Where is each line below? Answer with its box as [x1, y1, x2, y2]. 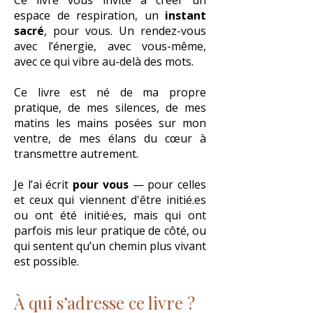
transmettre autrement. [14, 146, 138, 161]
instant [165, 8, 206, 23]
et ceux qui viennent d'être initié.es [14, 192, 206, 208]
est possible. [14, 254, 79, 269]
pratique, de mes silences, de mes [14, 100, 206, 115]
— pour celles [128, 177, 207, 192]
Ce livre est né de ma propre [14, 85, 206, 100]
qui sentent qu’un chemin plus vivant [14, 238, 206, 254]
